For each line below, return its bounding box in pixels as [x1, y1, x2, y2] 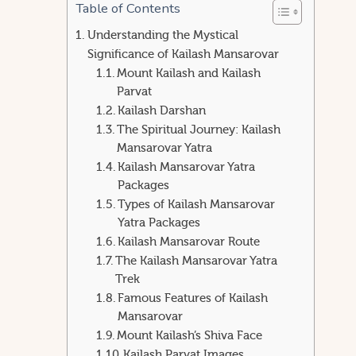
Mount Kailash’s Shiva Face [117, 329, 263, 343]
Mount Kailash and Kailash [117, 67, 261, 81]
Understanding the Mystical [87, 28, 239, 43]
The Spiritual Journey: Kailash [117, 123, 281, 137]
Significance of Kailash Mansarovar [87, 47, 280, 62]
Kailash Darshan [118, 104, 207, 118]
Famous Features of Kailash [118, 292, 269, 306]
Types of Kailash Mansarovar [118, 198, 276, 212]
